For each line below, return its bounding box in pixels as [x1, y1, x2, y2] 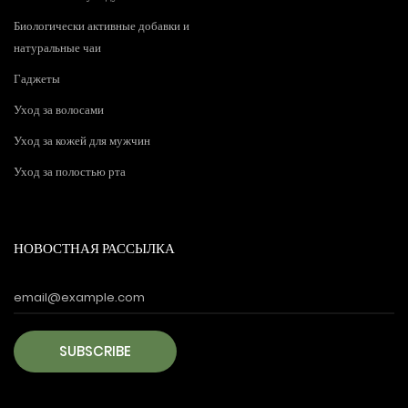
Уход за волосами [14, 101, 104, 118]
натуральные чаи [14, 39, 101, 56]
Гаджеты [14, 70, 60, 87]
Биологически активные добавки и [14, 17, 189, 35]
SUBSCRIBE [59, 342, 131, 361]
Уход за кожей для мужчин [14, 132, 150, 149]
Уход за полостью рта [14, 163, 126, 180]
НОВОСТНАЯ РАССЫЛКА [14, 240, 175, 257]
